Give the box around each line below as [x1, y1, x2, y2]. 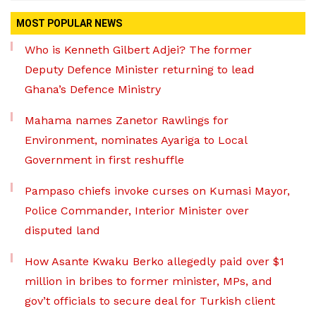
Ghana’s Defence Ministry [25, 83, 161, 97]
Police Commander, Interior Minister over [25, 204, 249, 218]
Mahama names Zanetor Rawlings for [25, 114, 229, 128]
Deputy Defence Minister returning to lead [25, 63, 255, 77]
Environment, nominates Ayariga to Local [25, 133, 247, 147]
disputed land [25, 224, 100, 238]
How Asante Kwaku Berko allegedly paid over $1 [25, 255, 284, 269]
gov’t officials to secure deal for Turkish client [25, 294, 275, 308]
